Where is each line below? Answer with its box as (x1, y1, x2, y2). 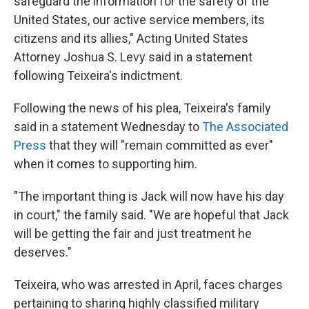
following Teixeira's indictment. (14, 68, 183, 83)
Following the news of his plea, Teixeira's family (14, 101, 271, 115)
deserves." (14, 245, 72, 259)
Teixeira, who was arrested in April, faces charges (14, 277, 283, 292)
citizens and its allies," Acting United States (14, 31, 248, 46)
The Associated (202, 119, 288, 134)
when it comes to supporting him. (14, 157, 197, 171)
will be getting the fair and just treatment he (14, 226, 252, 241)
